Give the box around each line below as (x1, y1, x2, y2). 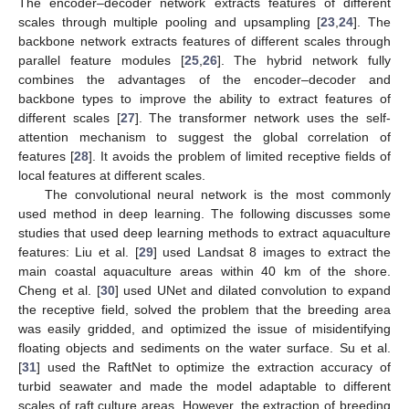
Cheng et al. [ (18, 282, 100, 298)
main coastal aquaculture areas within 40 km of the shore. (18, 263, 391, 278)
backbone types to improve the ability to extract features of (18, 90, 391, 106)
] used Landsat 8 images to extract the (152, 244, 392, 259)
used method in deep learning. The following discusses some (18, 205, 391, 221)
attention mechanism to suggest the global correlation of (18, 129, 391, 144)
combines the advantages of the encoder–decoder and (18, 71, 391, 87)
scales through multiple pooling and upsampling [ (18, 14, 321, 29)
